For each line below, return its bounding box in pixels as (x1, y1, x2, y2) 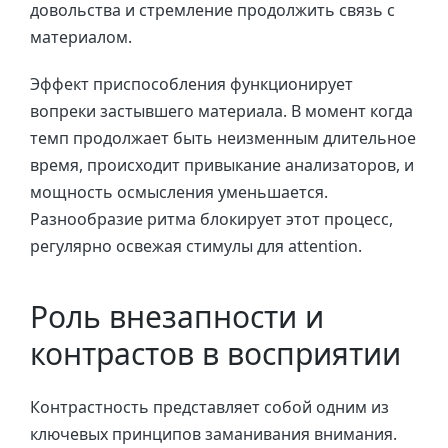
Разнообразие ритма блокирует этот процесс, (30, 208, 393, 230)
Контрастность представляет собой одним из (30, 396, 389, 418)
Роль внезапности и (30, 295, 324, 337)
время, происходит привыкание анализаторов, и (30, 154, 414, 176)
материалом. (30, 26, 132, 48)
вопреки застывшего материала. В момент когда (30, 100, 413, 122)
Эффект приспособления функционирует (30, 73, 353, 95)
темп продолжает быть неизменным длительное (30, 127, 416, 149)
